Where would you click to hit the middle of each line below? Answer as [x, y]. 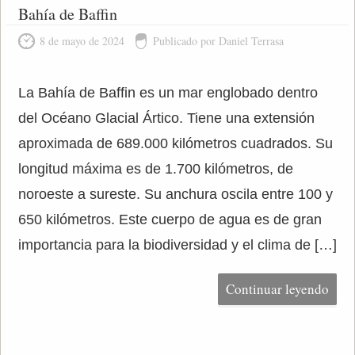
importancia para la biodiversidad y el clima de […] [177, 245]
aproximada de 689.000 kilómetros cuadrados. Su [175, 143]
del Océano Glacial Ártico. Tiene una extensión [166, 118]
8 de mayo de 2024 [82, 41]
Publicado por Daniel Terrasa [218, 41]
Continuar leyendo [278, 289]
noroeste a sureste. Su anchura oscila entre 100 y [175, 194]
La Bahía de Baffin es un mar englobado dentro [168, 93]
